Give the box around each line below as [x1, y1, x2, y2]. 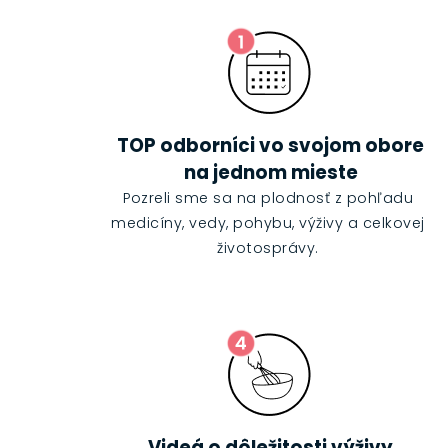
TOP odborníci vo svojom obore [117, 133, 425, 159]
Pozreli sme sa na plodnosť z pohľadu [123, 188, 414, 209]
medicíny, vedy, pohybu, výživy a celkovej [111, 213, 425, 234]
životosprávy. [217, 238, 319, 259]
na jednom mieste [183, 160, 358, 186]
